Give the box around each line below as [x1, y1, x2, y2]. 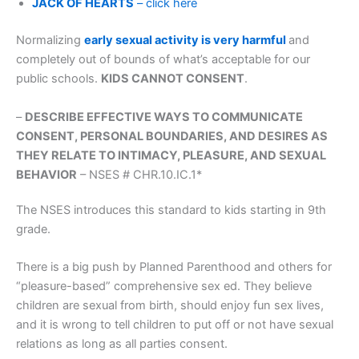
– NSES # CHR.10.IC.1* [77, 167, 202, 182]
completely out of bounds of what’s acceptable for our [16, 52, 310, 67]
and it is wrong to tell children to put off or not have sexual [16, 317, 333, 332]
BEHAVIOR [16, 167, 77, 182]
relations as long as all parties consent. [16, 336, 228, 351]
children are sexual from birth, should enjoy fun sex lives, [16, 297, 324, 313]
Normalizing [16, 33, 84, 48]
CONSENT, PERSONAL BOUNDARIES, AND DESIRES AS [16, 128, 328, 143]
